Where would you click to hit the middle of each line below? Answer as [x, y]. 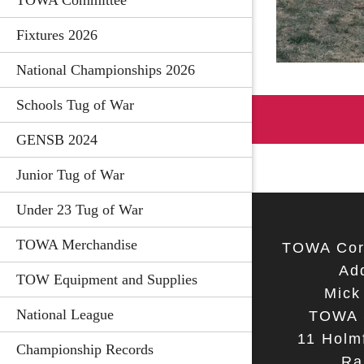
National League [65, 314]
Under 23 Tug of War [80, 210]
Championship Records [85, 349]
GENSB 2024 [57, 140]
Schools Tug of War [75, 105]
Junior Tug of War [70, 175]
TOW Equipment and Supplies [107, 279]
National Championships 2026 [106, 70]
